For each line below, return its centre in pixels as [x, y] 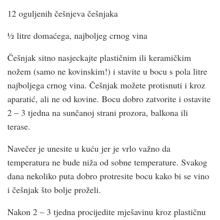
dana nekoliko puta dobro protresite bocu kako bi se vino [108, 176]
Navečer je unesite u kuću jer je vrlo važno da [89, 148]
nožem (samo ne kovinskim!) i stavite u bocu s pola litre [107, 71]
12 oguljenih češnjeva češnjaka [63, 13]
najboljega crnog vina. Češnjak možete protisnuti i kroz [106, 85]
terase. [19, 126]
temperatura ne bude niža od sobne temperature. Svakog [107, 162]
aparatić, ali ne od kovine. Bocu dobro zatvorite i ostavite [109, 98]
